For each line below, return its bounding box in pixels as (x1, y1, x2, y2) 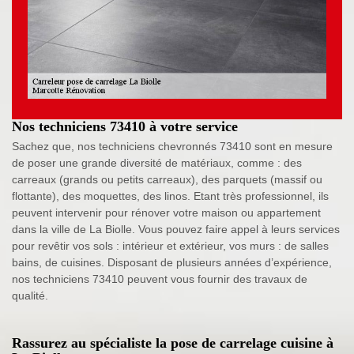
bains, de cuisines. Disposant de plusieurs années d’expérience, (12, 255, 332, 269)
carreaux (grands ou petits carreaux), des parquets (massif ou (12, 172, 322, 186)
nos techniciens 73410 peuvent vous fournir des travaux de (12, 272, 307, 285)
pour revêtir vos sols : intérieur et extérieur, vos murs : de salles (12, 239, 329, 252)
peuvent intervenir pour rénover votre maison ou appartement (12, 205, 321, 219)
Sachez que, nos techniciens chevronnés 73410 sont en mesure (12, 139, 333, 153)
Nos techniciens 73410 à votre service (12, 118, 238, 134)
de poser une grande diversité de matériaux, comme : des (12, 156, 302, 169)
